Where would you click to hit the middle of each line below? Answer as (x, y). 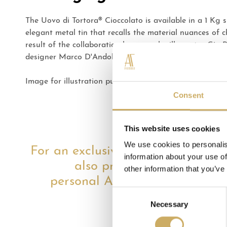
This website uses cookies (172, 129)
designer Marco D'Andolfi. (72, 57)
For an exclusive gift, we (100, 152)
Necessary (169, 204)
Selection (127, 205)
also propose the (122, 167)
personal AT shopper (110, 182)
